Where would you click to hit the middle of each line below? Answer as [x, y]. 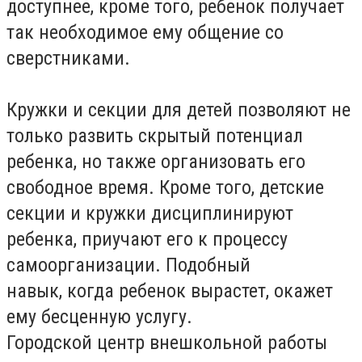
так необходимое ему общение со [145, 32]
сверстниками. [68, 58]
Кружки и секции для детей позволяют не [179, 110]
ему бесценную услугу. [99, 317]
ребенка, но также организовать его [156, 162]
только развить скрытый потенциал [155, 136]
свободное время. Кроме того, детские [165, 187]
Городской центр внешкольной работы [167, 343]
